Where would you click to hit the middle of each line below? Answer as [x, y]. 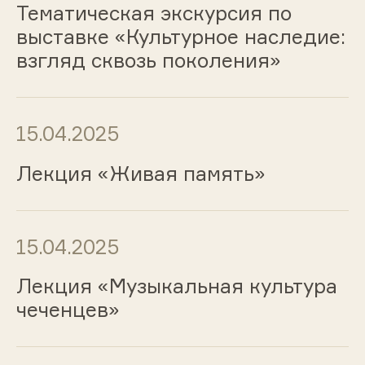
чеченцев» [68, 310]
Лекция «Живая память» [141, 173]
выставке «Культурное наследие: [180, 37]
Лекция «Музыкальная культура [176, 286]
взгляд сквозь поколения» [148, 61]
